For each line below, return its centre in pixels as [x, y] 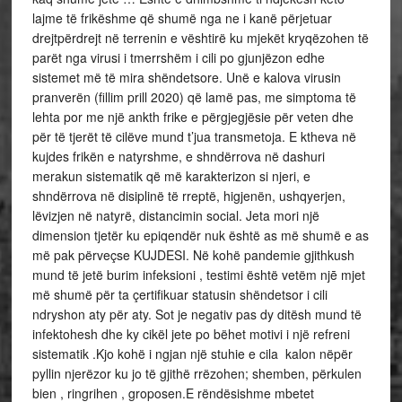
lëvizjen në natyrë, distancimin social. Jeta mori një [175, 216]
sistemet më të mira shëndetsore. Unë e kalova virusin [186, 78]
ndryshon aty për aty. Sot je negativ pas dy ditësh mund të [197, 315]
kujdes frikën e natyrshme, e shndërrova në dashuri [178, 157]
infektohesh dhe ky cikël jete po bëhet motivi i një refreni [192, 334]
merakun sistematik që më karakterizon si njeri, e [171, 176]
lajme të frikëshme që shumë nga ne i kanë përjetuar [182, 18]
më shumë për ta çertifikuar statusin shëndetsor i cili [179, 295]
